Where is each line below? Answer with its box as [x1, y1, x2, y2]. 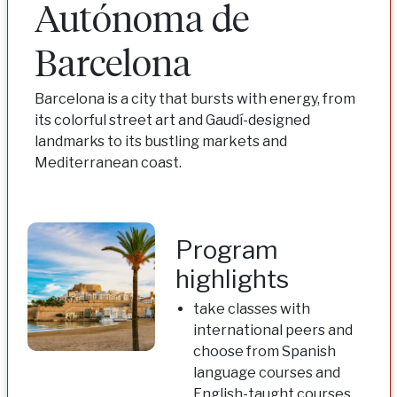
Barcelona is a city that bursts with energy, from [34, 90, 355, 108]
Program [175, 235, 278, 266]
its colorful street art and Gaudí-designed [34, 112, 310, 129]
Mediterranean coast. [34, 154, 182, 172]
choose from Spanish [192, 343, 336, 361]
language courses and [192, 364, 340, 382]
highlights [175, 264, 289, 295]
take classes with [192, 300, 310, 318]
